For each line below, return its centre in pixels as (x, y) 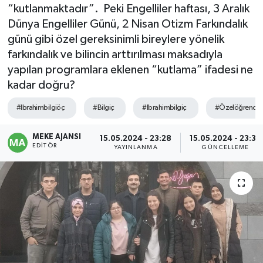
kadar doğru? (41, 85)
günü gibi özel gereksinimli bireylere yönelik (116, 39)
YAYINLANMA (136, 147)
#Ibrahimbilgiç (164, 108)
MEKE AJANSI (57, 137)
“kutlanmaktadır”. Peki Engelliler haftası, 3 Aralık (128, 9)
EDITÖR (45, 146)
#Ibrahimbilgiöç (41, 108)
